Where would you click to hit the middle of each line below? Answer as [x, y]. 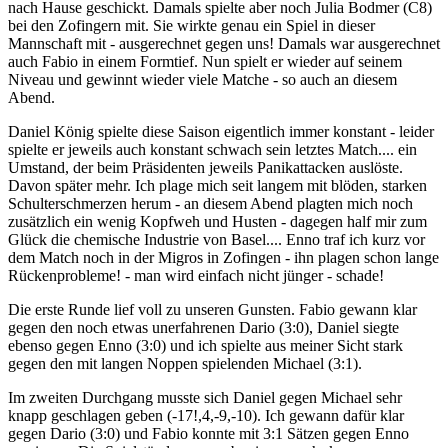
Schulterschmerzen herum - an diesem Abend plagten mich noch [210, 203]
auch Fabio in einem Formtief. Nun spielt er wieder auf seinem [205, 61]
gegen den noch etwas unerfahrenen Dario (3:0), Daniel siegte [203, 327]
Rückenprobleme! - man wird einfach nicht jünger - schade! [196, 275]
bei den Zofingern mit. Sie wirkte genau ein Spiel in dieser [191, 25]
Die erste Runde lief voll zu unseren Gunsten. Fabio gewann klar [212, 309]
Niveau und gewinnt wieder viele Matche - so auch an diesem [202, 79]
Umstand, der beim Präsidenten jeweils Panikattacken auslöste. [205, 167]
